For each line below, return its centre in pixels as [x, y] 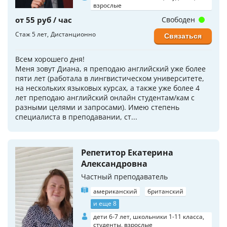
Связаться [183, 36]
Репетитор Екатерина [127, 152]
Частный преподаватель [124, 176]
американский [115, 191]
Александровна [114, 163]
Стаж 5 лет [31, 34]
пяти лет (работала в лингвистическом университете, [110, 78]
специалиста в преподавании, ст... [76, 117]
